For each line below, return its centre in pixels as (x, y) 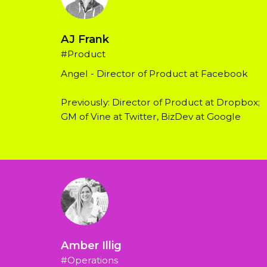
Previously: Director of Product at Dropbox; (160, 103)
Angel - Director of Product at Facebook (154, 74)
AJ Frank (85, 39)
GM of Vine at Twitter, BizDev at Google (151, 117)
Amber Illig (91, 246)
